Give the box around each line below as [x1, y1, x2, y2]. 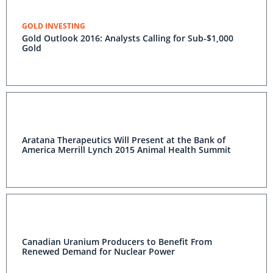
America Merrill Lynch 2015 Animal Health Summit [22, 144, 231, 155]
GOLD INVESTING [22, 21, 85, 31]
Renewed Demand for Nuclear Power [22, 246, 175, 257]
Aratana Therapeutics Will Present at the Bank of [22, 134, 225, 146]
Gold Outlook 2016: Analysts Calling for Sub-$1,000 [22, 32, 233, 44]
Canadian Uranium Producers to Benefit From [22, 236, 212, 247]
